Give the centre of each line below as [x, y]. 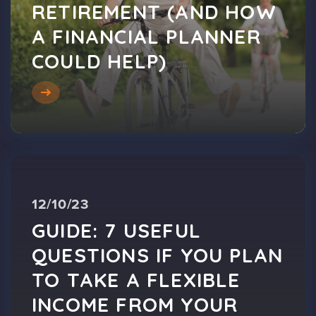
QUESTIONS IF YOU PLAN [158, 255]
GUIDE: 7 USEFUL [116, 230]
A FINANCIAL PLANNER [146, 36]
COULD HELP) [99, 61]
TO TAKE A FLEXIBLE [136, 279]
